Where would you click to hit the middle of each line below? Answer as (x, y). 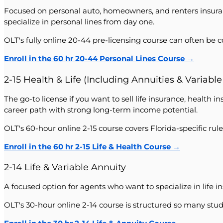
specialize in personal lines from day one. (79, 21)
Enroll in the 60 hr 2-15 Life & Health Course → (92, 146)
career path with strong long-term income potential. (101, 110)
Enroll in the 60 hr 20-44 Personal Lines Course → (99, 58)
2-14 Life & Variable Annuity (65, 167)
